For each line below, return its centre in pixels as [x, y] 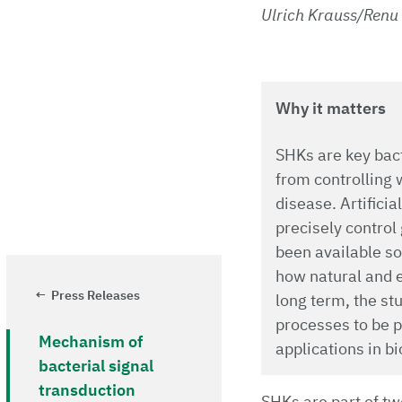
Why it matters [330, 109]
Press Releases [96, 295]
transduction [87, 389]
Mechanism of [91, 341]
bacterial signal [96, 365]
